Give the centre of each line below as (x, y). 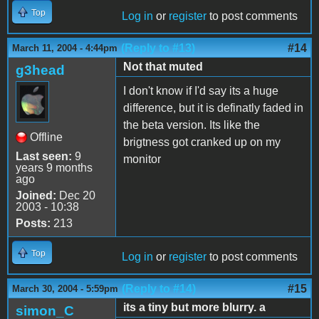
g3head (40, 70)
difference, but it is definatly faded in (213, 108)
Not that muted (163, 66)
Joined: (36, 195)
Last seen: (44, 156)
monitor (142, 159)
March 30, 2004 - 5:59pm (65, 288)
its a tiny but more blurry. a (194, 307)
